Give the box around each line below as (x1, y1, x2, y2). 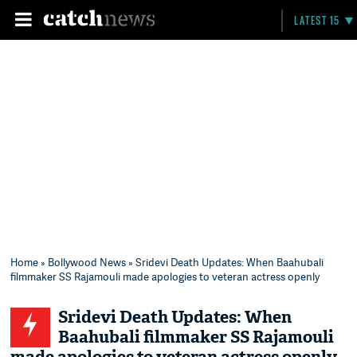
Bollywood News (48, 255, 127, 269)
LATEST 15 (294, 14, 340, 27)
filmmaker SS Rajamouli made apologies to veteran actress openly (10, 269, 320, 284)
